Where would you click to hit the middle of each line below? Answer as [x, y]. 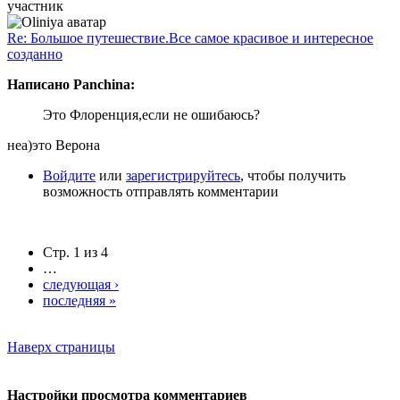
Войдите [69, 175]
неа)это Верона [54, 145]
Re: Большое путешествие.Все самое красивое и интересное [190, 37]
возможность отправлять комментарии [161, 191]
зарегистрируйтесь [183, 175]
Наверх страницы [61, 346]
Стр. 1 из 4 [75, 252]
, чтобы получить [293, 175]
